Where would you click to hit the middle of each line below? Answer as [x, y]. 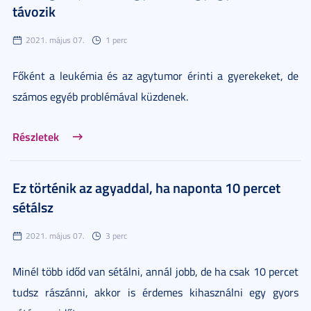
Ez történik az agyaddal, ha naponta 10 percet [146, 187]
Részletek [36, 136]
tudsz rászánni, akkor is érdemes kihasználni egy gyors [155, 292]
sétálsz [33, 207]
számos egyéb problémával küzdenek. [100, 96]
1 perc [116, 40]
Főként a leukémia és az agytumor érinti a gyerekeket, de [155, 75]
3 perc [116, 235]
